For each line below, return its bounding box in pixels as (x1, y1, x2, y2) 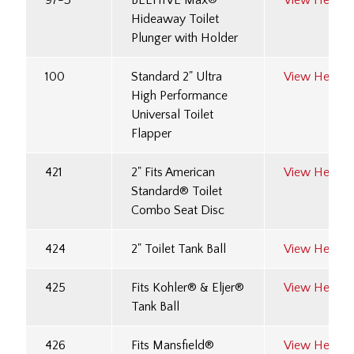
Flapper (131, 126, 171, 141)
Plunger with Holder (131, 31, 238, 46)
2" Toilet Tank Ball (131, 242, 226, 257)
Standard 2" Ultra (131, 70, 222, 85)
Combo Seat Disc (131, 203, 224, 218)
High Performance (131, 88, 228, 104)
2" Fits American (131, 165, 215, 180)
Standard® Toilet (131, 184, 222, 199)
